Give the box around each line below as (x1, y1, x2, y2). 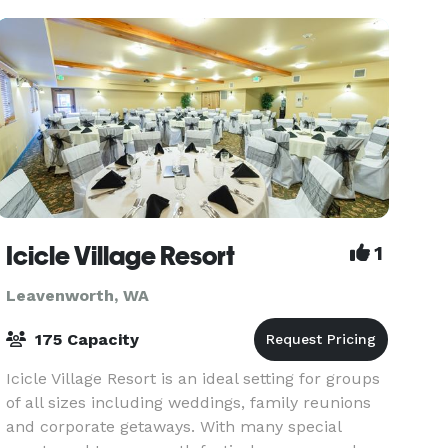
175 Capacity (30, 330, 140, 349)
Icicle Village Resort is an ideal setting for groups (6, 369, 381, 388)
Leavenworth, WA (6, 286, 150, 305)
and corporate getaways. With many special (6, 417, 342, 436)
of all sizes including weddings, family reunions (6, 393, 372, 412)
